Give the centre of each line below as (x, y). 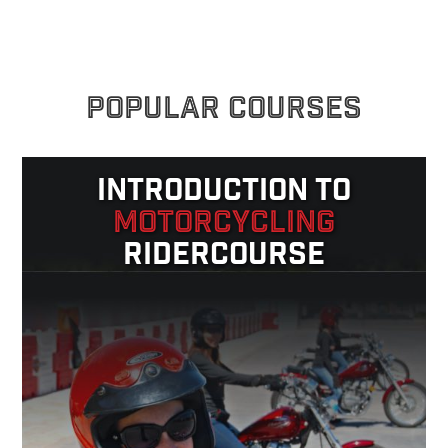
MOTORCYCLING (224, 225)
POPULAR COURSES (224, 111)
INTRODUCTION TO (224, 193)
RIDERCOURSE (224, 257)
